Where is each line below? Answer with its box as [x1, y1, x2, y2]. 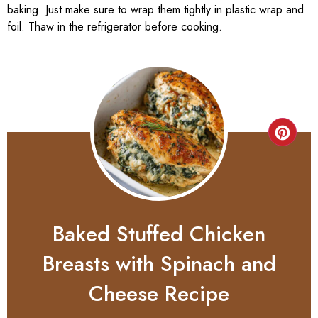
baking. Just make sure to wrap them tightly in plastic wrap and [7, 1, 304, 18]
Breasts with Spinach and [42, 248, 276, 279]
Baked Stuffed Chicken [53, 218, 265, 249]
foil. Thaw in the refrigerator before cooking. [7, 18, 222, 35]
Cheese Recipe [89, 278, 229, 309]
